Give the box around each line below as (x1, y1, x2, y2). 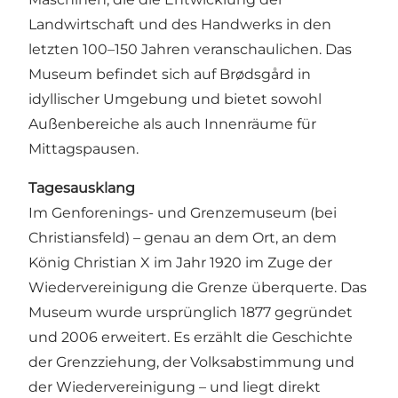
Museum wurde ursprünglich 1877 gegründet (28, 304, 353, 322)
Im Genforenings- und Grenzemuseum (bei (28, 204, 337, 222)
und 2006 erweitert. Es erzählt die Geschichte (28, 329, 353, 346)
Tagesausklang (28, 179, 135, 197)
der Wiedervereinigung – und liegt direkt (28, 378, 321, 396)
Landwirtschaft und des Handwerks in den (28, 16, 331, 34)
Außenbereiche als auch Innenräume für (28, 115, 316, 133)
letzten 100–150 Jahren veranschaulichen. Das (28, 41, 352, 59)
